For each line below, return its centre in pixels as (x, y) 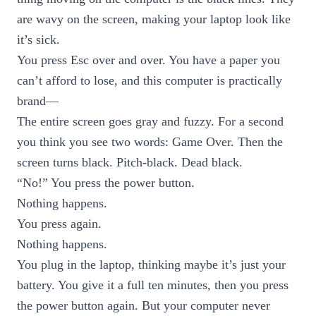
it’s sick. (38, 39)
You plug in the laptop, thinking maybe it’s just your (151, 265)
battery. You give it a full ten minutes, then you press (153, 285)
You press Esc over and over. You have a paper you (148, 60)
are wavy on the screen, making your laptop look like (154, 19)
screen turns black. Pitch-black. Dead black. (130, 162)
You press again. (59, 224)
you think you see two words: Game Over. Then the (150, 142)
